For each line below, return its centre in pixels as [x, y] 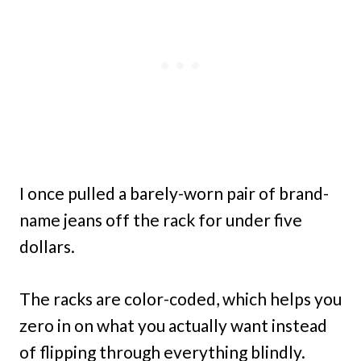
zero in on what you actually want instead [173, 326]
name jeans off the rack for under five [161, 220]
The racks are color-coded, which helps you [180, 299]
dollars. [47, 247]
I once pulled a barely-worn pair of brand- [174, 193]
